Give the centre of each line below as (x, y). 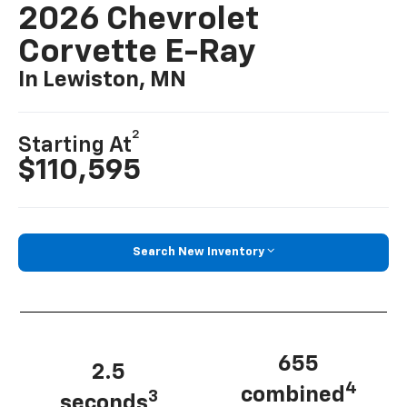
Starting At (75, 146)
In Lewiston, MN (103, 79)
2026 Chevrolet (139, 20)
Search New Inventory (199, 253)
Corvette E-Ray (137, 52)
